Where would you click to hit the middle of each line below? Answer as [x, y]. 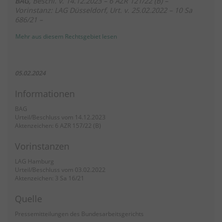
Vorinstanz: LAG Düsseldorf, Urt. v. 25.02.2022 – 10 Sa [104, 10]
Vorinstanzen [42, 146]
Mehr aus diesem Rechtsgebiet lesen [66, 37]
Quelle [28, 199]
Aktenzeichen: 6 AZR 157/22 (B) [58, 126]
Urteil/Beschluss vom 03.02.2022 [60, 170]
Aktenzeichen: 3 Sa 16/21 [50, 178]
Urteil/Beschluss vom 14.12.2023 [60, 117]
